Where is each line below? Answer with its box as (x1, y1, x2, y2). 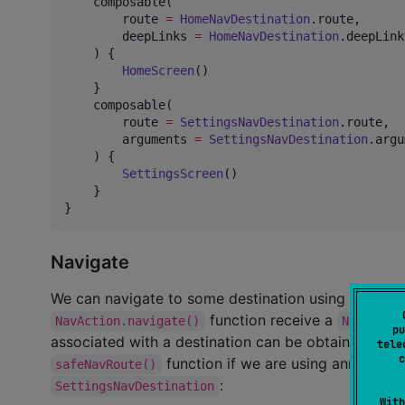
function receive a (204, 310, 337, 329)
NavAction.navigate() (55, 313, 201, 328)
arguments (64, 132, 194, 147)
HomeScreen (122, 63, 194, 79)
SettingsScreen (122, 166, 223, 182)
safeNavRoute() (55, 356, 157, 372)
